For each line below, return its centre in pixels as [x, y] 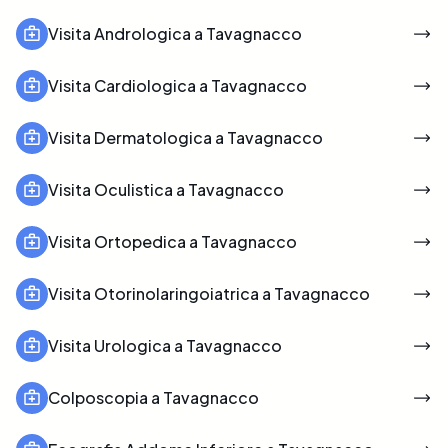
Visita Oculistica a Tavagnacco [166, 189]
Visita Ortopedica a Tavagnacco [172, 241]
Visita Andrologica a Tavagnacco [175, 33]
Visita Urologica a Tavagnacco [165, 345]
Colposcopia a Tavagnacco [153, 397]
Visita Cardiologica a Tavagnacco [177, 85]
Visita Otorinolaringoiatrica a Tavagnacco [209, 293]
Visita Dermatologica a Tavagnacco [185, 137]
